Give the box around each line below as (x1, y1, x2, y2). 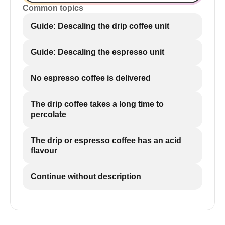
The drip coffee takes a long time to (31, 100, 164, 108)
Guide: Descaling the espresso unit (31, 48, 164, 56)
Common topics (23, 4, 83, 12)
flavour (31, 146, 57, 155)
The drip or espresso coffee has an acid (31, 136, 181, 145)
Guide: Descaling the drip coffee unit (31, 22, 169, 30)
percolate (31, 110, 66, 119)
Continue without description (31, 172, 141, 181)
